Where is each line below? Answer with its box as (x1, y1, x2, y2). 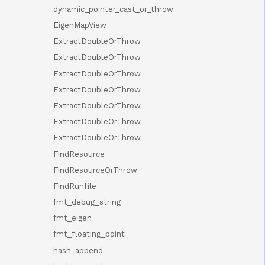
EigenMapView (53, 21, 106, 30)
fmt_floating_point (53, 230, 125, 239)
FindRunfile (53, 181, 96, 190)
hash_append (53, 245, 103, 255)
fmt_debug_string (53, 198, 121, 207)
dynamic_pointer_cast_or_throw (53, 4, 173, 14)
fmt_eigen (53, 214, 92, 223)
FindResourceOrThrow (53, 165, 137, 174)
